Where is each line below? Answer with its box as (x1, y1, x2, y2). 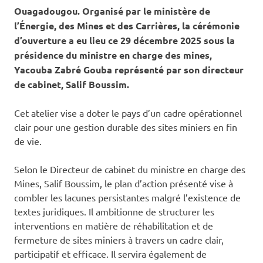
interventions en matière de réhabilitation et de (14, 220, 213, 232)
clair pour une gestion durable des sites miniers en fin (14, 121, 237, 133)
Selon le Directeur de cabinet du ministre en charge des (14, 163, 245, 176)
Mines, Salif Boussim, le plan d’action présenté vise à (14, 177, 233, 190)
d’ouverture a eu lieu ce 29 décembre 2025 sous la (14, 34, 235, 47)
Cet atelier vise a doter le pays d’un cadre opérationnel (14, 107, 242, 119)
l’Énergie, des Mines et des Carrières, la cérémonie (14, 19, 240, 32)
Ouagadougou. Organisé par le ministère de (14, 5, 210, 18)
